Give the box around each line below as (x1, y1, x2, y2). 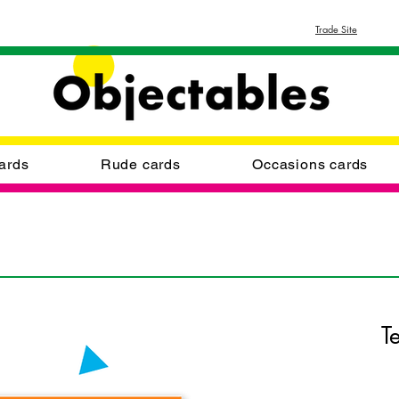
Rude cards (100, 155, 181, 173)
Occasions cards (252, 155, 369, 173)
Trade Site (315, 22, 357, 36)
